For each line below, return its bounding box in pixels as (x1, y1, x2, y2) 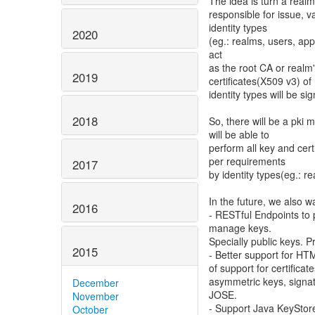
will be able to (209, 127, 269, 141)
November (72, 288, 119, 303)
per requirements (209, 154, 285, 168)
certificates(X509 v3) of (209, 74, 311, 88)
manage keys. (209, 221, 271, 235)
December (72, 275, 119, 290)
